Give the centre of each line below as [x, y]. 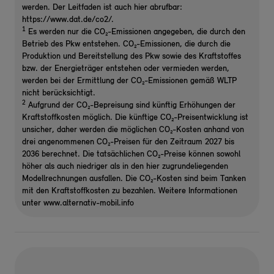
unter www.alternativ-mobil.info [78, 203]
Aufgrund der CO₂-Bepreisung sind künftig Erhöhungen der [131, 106]
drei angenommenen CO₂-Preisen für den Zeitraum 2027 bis [128, 142]
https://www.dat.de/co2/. [68, 20]
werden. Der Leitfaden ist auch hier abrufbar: [102, 8]
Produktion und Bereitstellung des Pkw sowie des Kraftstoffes [131, 57]
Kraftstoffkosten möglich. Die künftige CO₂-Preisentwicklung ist [135, 118]
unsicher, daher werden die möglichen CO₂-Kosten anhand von [133, 130]
